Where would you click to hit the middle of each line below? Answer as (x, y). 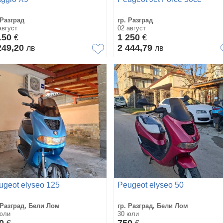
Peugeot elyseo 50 (151, 185)
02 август (132, 28)
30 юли (128, 214)
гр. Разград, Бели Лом (153, 206)
